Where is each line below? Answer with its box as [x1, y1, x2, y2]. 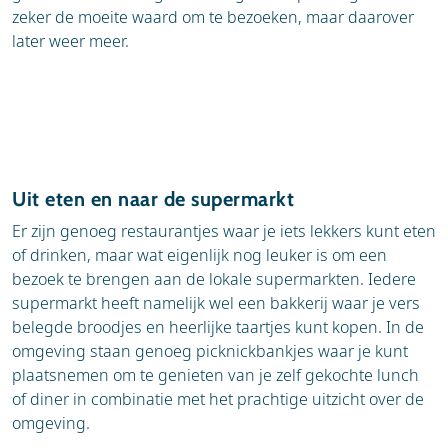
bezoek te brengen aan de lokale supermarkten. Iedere [12, 267, 416, 290]
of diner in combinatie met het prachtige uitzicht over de [12, 387, 424, 410]
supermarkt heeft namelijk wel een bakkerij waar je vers [12, 291, 420, 314]
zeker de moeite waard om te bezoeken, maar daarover [12, 5, 414, 28]
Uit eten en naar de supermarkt [12, 186, 294, 211]
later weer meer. [12, 29, 129, 52]
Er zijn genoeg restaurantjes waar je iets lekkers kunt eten [12, 219, 436, 242]
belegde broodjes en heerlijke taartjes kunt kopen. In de [12, 315, 424, 338]
